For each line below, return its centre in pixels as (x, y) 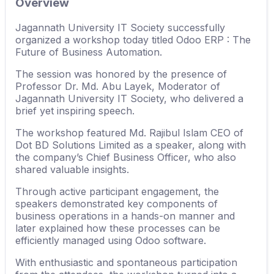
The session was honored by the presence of (121, 74)
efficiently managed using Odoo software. (111, 240)
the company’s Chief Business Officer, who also (126, 157)
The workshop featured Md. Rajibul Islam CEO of (129, 132)
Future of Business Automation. (89, 52)
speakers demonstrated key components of (117, 203)
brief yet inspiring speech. (75, 110)
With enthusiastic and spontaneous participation (126, 262)
